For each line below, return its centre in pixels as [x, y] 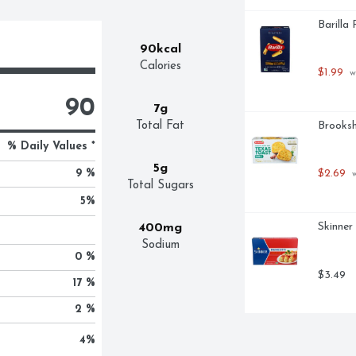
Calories [160, 66]
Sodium [160, 245]
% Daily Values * [51, 147]
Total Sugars [160, 186]
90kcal [160, 49]
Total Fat [161, 126]
